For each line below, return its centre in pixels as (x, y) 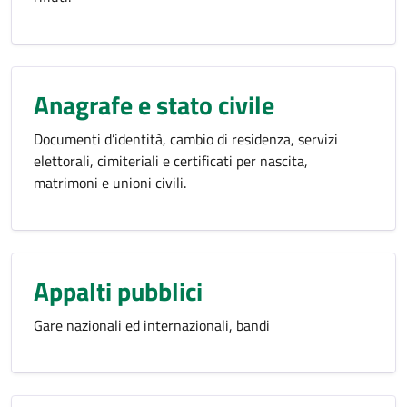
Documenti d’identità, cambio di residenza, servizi (186, 139)
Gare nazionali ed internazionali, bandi (152, 325)
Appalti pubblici (118, 291)
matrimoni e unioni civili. (110, 183)
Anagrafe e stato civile (154, 105)
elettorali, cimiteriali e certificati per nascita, (171, 161)
